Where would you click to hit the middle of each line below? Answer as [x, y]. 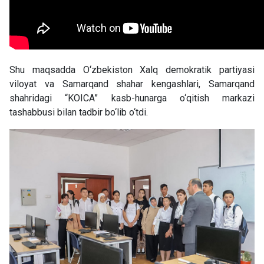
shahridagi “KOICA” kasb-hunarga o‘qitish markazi [132, 98]
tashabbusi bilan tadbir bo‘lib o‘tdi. [79, 112]
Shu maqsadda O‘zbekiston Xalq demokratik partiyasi [132, 70]
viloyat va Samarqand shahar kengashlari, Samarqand [132, 84]
